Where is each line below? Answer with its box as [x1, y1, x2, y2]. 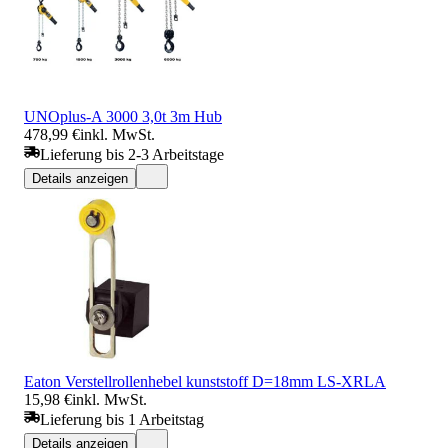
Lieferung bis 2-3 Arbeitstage [40, 145, 224, 163]
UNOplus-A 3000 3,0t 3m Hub [24, 107, 222, 125]
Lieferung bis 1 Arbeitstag [40, 410, 204, 428]
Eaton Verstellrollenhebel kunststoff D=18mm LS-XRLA [24, 372, 386, 390]
